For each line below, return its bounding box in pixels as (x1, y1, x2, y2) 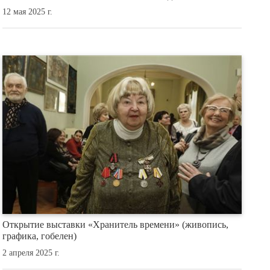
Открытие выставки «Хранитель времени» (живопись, (2, 219, 229, 230)
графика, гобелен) (2, 231, 77, 242)
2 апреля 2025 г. (2, 248, 60, 257)
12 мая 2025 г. (2, 7, 53, 17)
